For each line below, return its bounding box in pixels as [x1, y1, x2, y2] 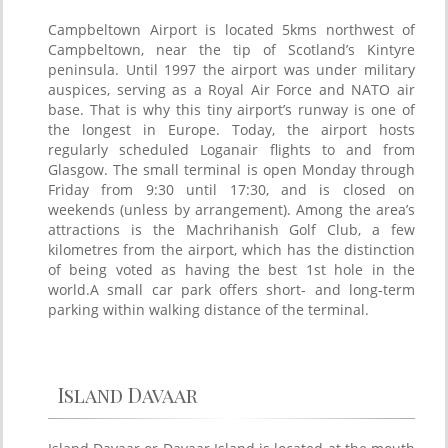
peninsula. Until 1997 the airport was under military [48, 59, 415, 79]
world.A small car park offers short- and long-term [48, 279, 415, 299]
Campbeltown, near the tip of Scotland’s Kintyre [48, 39, 415, 59]
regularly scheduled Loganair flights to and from [48, 139, 415, 159]
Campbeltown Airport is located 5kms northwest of [48, 19, 415, 39]
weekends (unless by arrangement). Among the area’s [48, 199, 415, 219]
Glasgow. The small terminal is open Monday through [48, 159, 415, 179]
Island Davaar [58, 380, 198, 408]
